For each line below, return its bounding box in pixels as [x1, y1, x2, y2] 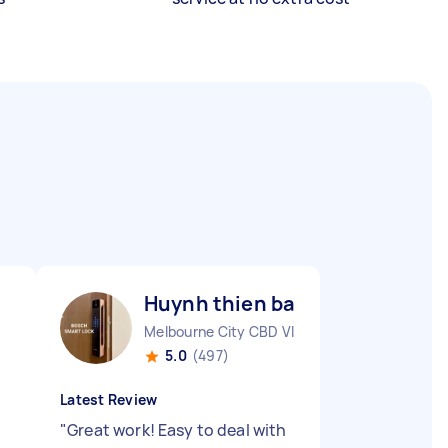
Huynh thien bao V [144, 290, 325, 317]
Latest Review [60, 390, 158, 409]
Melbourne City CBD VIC [144, 322, 305, 341]
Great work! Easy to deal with [67, 419, 287, 441]
